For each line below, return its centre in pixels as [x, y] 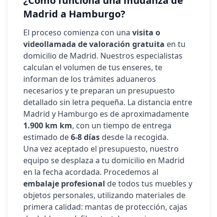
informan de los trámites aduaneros [90, 79]
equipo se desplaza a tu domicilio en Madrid [104, 160]
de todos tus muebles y [149, 184]
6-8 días [85, 137]
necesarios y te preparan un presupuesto [99, 91]
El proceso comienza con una [78, 32]
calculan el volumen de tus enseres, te [93, 67]
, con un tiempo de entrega [122, 125]
